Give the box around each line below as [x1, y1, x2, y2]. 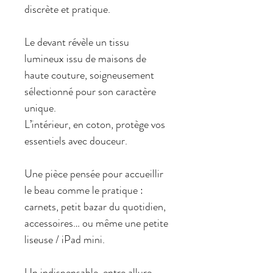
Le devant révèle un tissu [24, 34, 129, 51]
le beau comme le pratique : [24, 182, 143, 199]
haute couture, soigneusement [24, 67, 154, 83]
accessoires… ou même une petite [24, 215, 168, 232]
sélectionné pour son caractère [24, 83, 156, 100]
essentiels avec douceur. [24, 133, 127, 149]
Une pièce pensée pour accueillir [24, 166, 163, 182]
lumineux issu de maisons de [24, 51, 146, 67]
